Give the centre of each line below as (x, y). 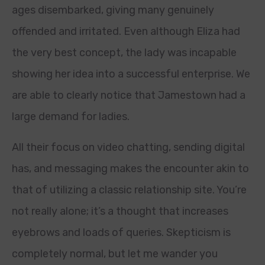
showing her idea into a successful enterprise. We (131, 74)
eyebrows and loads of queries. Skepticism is (121, 232)
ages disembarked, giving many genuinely (113, 10)
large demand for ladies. (71, 117)
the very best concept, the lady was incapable (124, 53)
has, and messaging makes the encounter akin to (130, 169)
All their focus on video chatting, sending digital (128, 147)
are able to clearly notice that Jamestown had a (129, 95)
